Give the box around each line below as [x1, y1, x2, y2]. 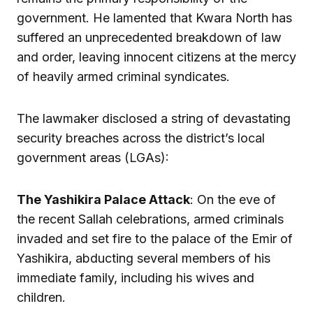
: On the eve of [190, 192, 276, 208]
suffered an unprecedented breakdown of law [17, 30, 282, 45]
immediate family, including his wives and [17, 270, 254, 286]
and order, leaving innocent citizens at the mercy [17, 50, 296, 65]
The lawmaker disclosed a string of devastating [17, 111, 291, 126]
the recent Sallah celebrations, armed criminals [17, 212, 284, 227]
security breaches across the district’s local [17, 131, 265, 146]
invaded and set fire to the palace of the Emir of [17, 231, 293, 247]
